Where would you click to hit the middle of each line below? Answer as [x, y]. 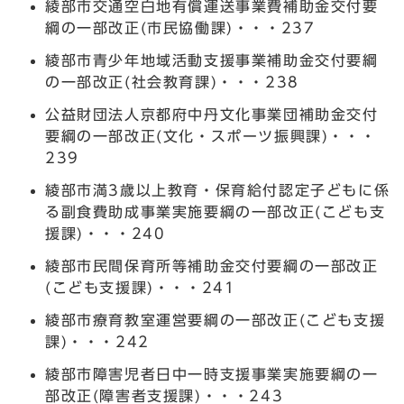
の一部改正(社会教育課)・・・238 [172, 82]
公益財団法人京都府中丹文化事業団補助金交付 [212, 114]
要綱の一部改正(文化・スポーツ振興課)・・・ [211, 136]
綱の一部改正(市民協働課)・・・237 [180, 28]
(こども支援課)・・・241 [141, 287]
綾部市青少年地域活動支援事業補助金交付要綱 [212, 60]
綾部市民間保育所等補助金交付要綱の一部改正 [212, 266]
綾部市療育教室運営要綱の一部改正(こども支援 [216, 320]
